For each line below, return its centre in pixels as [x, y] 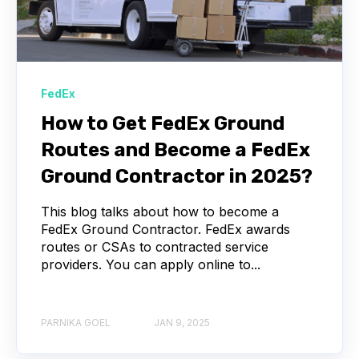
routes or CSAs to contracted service [155, 246]
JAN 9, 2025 [182, 322]
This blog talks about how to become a [160, 211]
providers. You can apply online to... [151, 264]
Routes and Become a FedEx [175, 149]
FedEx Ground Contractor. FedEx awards [165, 229]
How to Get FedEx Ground [163, 123]
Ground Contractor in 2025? [177, 176]
